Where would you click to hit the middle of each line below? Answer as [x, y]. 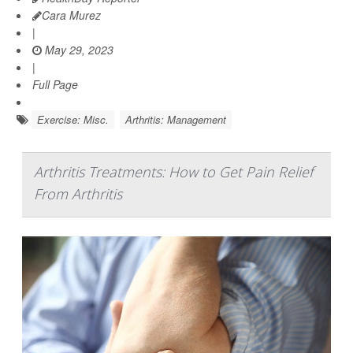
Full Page [55, 84]
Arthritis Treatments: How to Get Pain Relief [173, 171]
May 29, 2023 [78, 49]
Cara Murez [71, 15]
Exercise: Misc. [73, 119]
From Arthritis [78, 193]
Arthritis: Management [176, 119]
